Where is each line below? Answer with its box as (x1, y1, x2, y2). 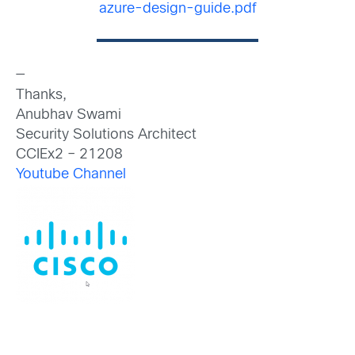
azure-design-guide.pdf (98, 2, 257, 16)
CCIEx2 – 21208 (16, 147, 123, 162)
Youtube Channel (16, 167, 126, 181)
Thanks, (16, 88, 67, 102)
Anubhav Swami (16, 108, 121, 122)
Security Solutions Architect (16, 128, 197, 142)
